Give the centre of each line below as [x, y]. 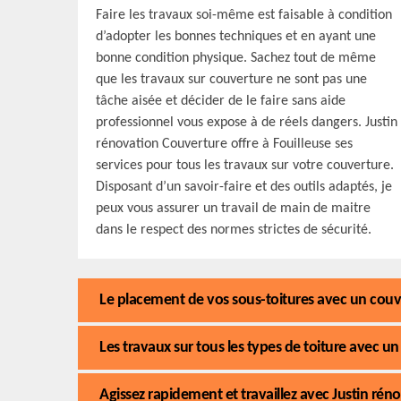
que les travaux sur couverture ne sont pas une [231, 80]
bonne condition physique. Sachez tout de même [236, 58]
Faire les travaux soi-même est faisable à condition [244, 15]
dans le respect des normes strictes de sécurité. [234, 230]
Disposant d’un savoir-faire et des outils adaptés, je [244, 187]
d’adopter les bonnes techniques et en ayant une [236, 37]
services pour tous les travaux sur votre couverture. [245, 166]
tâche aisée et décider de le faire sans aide [221, 101]
